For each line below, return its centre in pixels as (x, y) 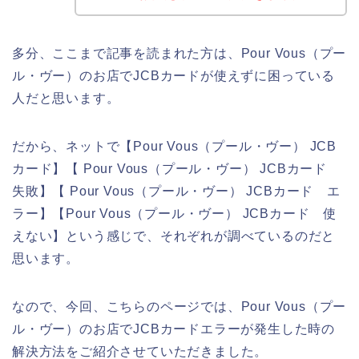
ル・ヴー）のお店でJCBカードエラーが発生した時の (173, 329)
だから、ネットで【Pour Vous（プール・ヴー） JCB (174, 146)
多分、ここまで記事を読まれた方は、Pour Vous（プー (179, 53)
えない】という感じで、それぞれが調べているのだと (174, 236)
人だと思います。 (66, 98)
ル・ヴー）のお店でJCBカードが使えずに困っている (173, 75)
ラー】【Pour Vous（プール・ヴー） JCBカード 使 (174, 213)
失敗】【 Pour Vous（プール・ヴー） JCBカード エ (176, 191)
